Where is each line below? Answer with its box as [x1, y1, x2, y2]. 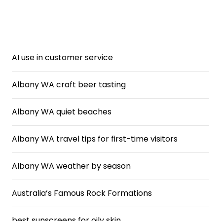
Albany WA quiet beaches [12, 106, 111, 117]
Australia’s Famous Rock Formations [12, 187, 152, 199]
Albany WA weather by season [12, 160, 131, 172]
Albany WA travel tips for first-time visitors [12, 133, 178, 145]
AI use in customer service [12, 52, 113, 63]
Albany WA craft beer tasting [12, 79, 126, 90]
